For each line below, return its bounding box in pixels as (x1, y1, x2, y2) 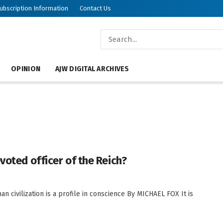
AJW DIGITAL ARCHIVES (55, 65, 129, 73)
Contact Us (80, 4, 111, 12)
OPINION (11, 65, 41, 73)
